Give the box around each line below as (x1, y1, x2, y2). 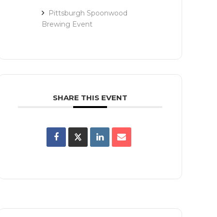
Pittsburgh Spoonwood (48, 9, 127, 17)
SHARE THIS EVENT (53, 93, 127, 102)
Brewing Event (42, 20, 93, 29)
